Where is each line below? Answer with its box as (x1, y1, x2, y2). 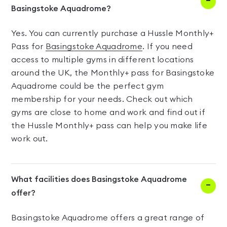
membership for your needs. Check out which (11, 95, 193, 103)
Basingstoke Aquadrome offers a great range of (11, 214, 205, 222)
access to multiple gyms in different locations (11, 56, 194, 64)
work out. (11, 135, 48, 143)
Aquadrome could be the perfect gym (11, 82, 164, 90)
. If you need (142, 43, 193, 51)
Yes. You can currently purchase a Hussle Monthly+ (11, 29, 214, 37)
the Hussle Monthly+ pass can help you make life (11, 122, 208, 130)
